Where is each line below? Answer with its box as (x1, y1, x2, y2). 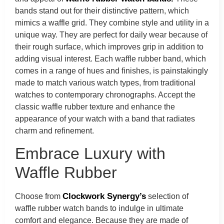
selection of (146, 191, 188, 200)
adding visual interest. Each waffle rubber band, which (15, 54, 206, 63)
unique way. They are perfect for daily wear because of (15, 30, 207, 39)
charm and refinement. (15, 126, 94, 135)
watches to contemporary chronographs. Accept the (15, 90, 195, 99)
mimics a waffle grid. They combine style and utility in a (15, 18, 209, 27)
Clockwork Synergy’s (62, 191, 146, 201)
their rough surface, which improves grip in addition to (15, 42, 203, 51)
